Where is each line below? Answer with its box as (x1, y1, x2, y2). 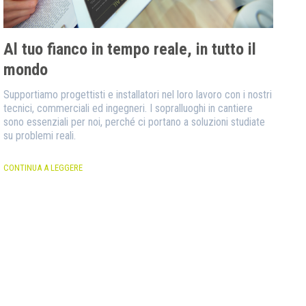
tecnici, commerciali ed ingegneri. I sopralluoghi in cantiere (3, 102, 253, 115)
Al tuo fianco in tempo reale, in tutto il (3, 40, 257, 59)
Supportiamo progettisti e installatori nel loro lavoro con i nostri (3, 88, 273, 101)
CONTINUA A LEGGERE (3, 163, 83, 173)
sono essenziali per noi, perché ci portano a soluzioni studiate (3, 115, 266, 128)
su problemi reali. (3, 129, 76, 142)
